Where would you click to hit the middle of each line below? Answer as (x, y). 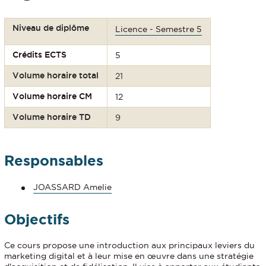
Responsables (54, 160)
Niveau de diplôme (51, 28)
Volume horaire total (56, 75)
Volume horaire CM (53, 96)
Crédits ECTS (40, 54)
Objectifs (37, 220)
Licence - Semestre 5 (159, 29)
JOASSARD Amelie (72, 187)
